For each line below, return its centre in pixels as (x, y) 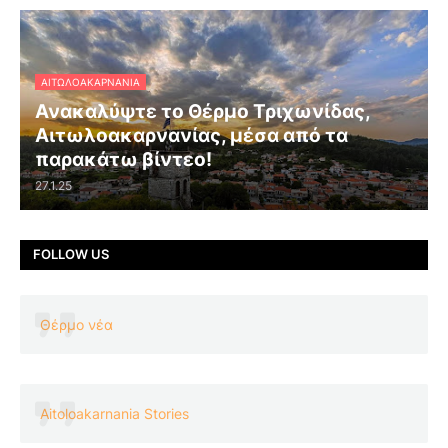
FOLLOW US (71, 254)
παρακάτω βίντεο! (123, 159)
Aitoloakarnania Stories (114, 413)
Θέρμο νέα (76, 324)
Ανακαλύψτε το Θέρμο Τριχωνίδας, (202, 111)
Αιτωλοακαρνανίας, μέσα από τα (191, 135)
